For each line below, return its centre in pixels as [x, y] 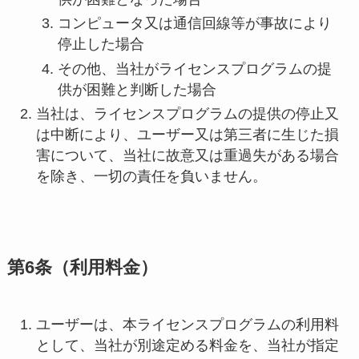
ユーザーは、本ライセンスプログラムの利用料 [187, 325]
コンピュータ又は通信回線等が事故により [194, 24]
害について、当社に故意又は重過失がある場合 [187, 156]
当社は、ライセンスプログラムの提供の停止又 [187, 114]
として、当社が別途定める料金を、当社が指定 [187, 346]
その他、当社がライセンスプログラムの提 [194, 69]
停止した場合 [101, 44]
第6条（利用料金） [82, 268]
